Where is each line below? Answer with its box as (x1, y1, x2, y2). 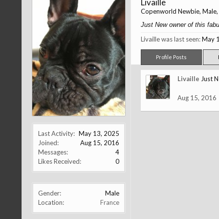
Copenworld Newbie (140, 7, 199, 15)
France (100, 198, 119, 207)
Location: (38, 198, 64, 207)
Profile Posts (155, 54, 187, 60)
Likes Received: (38, 157, 81, 166)
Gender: (38, 189, 61, 197)
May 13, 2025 (78, 130, 119, 138)
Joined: (38, 139, 59, 147)
